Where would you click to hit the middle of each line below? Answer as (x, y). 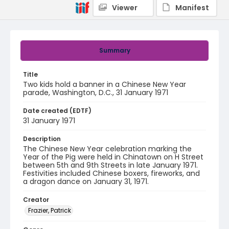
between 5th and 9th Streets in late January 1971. (110, 165)
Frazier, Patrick (50, 210)
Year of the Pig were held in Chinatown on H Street (113, 157)
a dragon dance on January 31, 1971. (86, 181)
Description (42, 139)
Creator (36, 200)
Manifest (192, 8)
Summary (114, 50)
